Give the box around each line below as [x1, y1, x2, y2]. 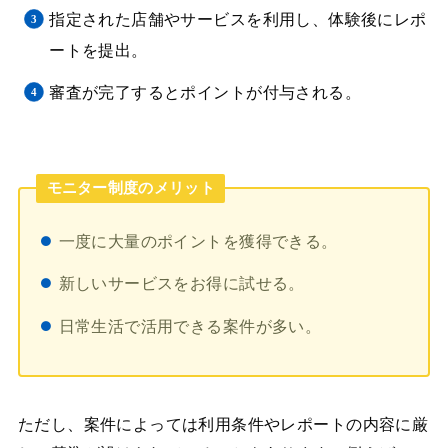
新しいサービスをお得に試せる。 [58, 274, 305, 294]
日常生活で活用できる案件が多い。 [58, 317, 322, 336]
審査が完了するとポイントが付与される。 [49, 83, 362, 103]
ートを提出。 [49, 40, 148, 60]
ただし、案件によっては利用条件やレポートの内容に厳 [17, 414, 429, 434]
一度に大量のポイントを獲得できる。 [58, 231, 338, 251]
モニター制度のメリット [46, 179, 215, 196]
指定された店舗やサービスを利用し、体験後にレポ [49, 9, 427, 29]
